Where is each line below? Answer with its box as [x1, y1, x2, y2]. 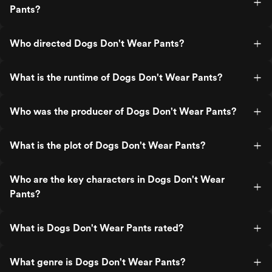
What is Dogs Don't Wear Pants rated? [10, 222, 183, 234]
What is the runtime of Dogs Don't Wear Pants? [10, 72, 222, 83]
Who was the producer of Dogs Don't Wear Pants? [10, 106, 236, 117]
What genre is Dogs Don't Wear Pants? [10, 256, 185, 268]
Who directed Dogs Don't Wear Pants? [10, 38, 184, 49]
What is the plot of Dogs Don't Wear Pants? [10, 140, 205, 151]
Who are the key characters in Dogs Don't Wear [10, 174, 225, 185]
